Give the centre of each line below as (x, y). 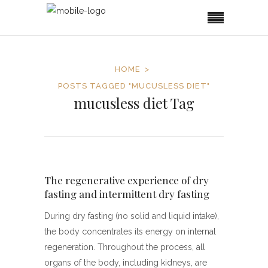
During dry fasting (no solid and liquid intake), (132, 216)
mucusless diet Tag (134, 103)
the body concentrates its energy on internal (130, 232)
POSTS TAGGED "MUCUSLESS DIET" (134, 86)
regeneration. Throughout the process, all (125, 247)
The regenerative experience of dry (127, 180)
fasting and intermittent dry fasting (127, 194)
